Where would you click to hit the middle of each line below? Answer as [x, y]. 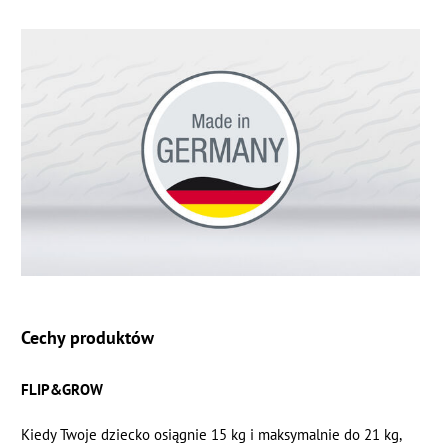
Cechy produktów [88, 336]
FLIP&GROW [62, 389]
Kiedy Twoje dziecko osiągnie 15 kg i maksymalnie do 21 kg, [211, 434]
